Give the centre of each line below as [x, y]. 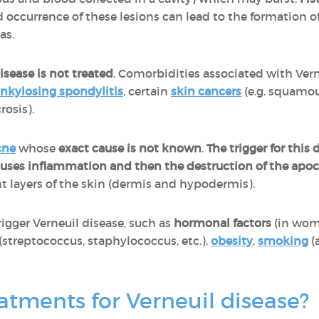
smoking [283, 241]
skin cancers [206, 91]
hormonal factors [223, 223]
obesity [232, 241]
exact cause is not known [130, 148]
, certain [147, 91]
